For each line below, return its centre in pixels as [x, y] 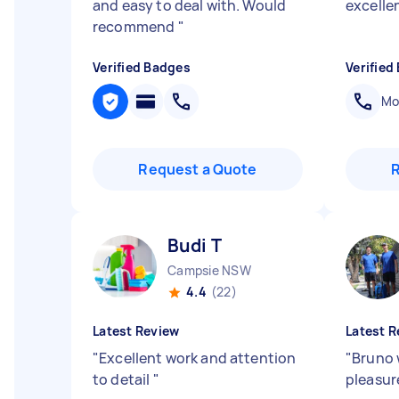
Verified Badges [142, 67]
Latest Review [136, 331]
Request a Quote [198, 169]
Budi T [195, 245]
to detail [123, 379]
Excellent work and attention [198, 358]
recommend [135, 27]
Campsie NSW [209, 270]
